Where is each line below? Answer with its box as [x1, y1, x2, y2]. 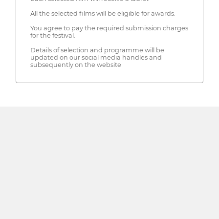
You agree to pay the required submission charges [30, 24, 188, 32]
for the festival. [30, 32, 75, 40]
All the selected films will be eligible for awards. [30, 10, 175, 18]
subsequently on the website [30, 61, 121, 69]
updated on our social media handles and [30, 54, 162, 62]
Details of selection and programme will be [30, 46, 164, 54]
